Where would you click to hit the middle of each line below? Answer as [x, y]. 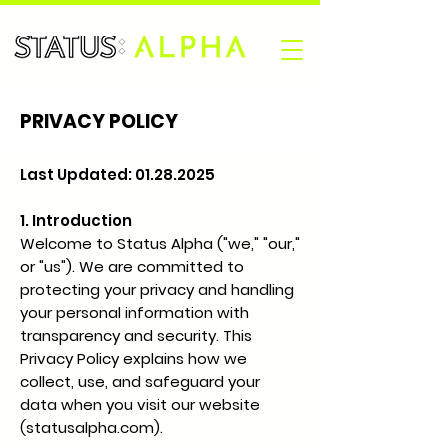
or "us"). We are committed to [132, 266]
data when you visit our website [140, 404]
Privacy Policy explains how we [133, 358]
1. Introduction [76, 220]
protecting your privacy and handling [157, 289]
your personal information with [134, 312]
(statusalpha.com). [91, 427]
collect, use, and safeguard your [140, 381]
